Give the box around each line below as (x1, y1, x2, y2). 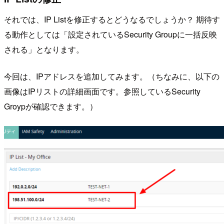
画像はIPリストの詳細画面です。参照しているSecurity (4, 85, 200, 97)
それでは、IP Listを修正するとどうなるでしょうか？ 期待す (4, 13, 220, 25)
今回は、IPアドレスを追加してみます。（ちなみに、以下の (4, 70, 219, 82)
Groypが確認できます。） (4, 100, 97, 112)
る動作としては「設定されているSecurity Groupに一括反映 (4, 28, 217, 40)
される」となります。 (4, 43, 84, 55)
